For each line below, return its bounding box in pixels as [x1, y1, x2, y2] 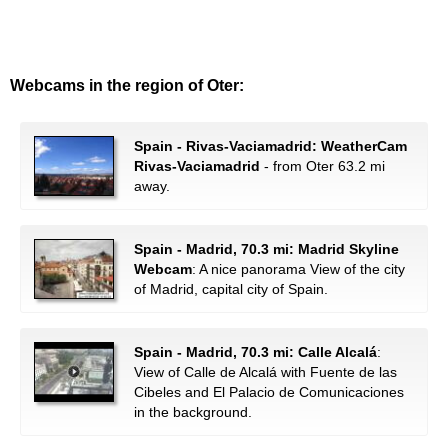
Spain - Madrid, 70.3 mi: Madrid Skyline [134, 241, 399, 257]
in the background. [134, 404, 252, 420]
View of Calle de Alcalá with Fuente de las [134, 364, 397, 380]
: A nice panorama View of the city [192, 261, 405, 277]
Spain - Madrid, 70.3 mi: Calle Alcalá [134, 344, 377, 360]
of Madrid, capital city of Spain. [134, 281, 328, 297]
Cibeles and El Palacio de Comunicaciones [134, 384, 404, 400]
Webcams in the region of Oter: [10, 77, 244, 94]
